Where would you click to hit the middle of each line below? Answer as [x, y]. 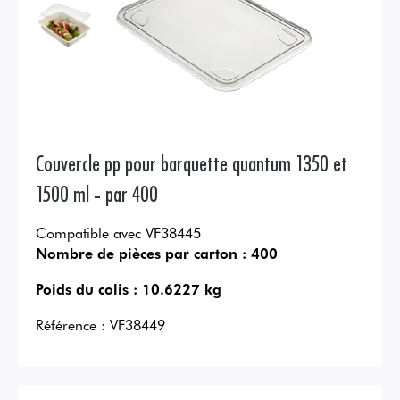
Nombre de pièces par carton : [141, 253]
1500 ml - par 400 [97, 193]
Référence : [71, 325]
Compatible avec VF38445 [118, 233]
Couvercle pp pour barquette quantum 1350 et [192, 162]
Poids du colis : [87, 289]
